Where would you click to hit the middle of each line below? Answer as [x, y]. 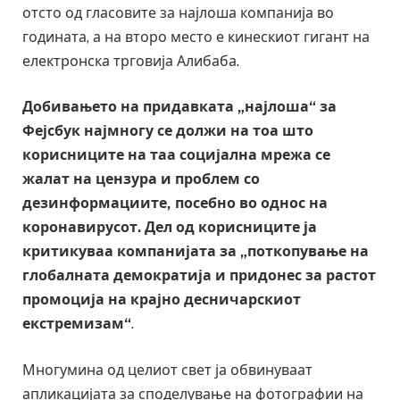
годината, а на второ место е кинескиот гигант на [196, 37]
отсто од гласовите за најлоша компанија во [178, 12]
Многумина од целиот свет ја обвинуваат [167, 370]
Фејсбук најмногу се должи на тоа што [168, 131]
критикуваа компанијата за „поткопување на [196, 252]
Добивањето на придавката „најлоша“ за [179, 107]
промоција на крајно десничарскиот [162, 300]
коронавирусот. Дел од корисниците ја [170, 228]
